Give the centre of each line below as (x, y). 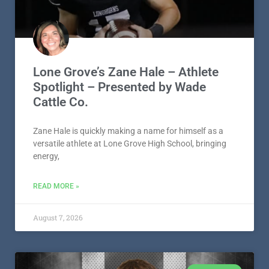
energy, (46, 242)
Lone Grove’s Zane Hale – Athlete (126, 158)
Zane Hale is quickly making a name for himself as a (128, 216)
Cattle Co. (61, 188)
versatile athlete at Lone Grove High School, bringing (130, 229)
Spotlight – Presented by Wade (119, 173)
